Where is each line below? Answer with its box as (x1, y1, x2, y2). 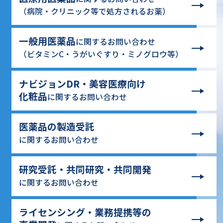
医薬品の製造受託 (19, 119, 95, 133)
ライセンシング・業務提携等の (19, 205, 152, 219)
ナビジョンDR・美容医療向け (19, 77, 146, 90)
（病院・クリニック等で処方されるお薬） (19, 5, 171, 17)
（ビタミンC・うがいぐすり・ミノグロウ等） (19, 48, 184, 60)
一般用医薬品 (19, 34, 76, 47)
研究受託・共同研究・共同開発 (19, 162, 152, 176)
